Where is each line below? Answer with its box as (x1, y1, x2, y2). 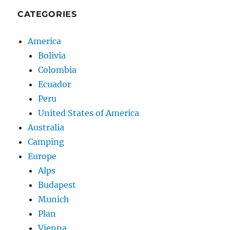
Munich (38, 194, 70, 205)
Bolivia (38, 50, 66, 61)
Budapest (38, 180, 76, 190)
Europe (28, 151, 57, 162)
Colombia (38, 65, 77, 75)
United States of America (38, 108, 140, 119)
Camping (28, 137, 65, 147)
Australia (28, 122, 65, 133)
